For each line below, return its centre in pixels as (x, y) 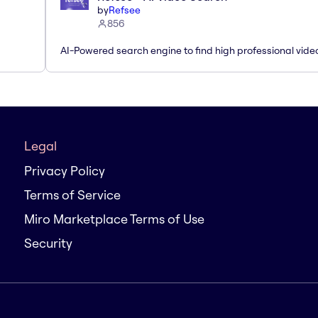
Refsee (125, 10)
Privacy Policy (65, 171)
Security (48, 243)
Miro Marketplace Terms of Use (114, 219)
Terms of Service (72, 195)
